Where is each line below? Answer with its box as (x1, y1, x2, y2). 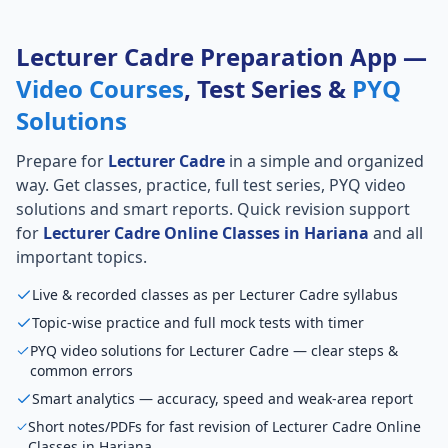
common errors (29, 361, 133, 380)
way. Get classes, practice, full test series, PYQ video (16, 174, 406, 196)
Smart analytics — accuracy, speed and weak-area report (32, 389, 413, 408)
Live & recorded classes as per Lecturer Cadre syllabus (32, 285, 398, 304)
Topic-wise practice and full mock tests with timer (32, 313, 364, 332)
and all (369, 222, 423, 244)
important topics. (16, 246, 147, 268)
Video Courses (16, 72, 184, 105)
